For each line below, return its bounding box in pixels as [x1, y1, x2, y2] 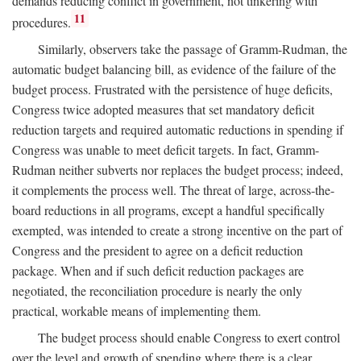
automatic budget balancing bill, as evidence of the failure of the [12, 60, 336, 78]
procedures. [12, 14, 71, 31]
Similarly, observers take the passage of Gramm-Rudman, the [38, 40, 347, 58]
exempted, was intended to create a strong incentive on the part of [12, 222, 342, 239]
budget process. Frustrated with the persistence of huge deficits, [12, 81, 333, 98]
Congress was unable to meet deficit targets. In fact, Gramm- [12, 141, 319, 159]
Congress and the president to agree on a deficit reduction [12, 242, 303, 259]
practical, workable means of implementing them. [12, 302, 261, 320]
